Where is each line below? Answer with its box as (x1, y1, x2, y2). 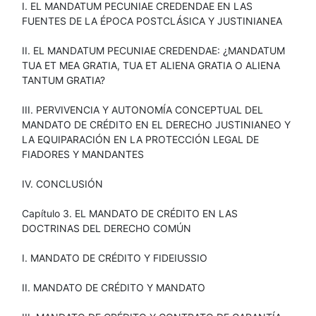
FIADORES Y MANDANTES (22, 147, 144, 160)
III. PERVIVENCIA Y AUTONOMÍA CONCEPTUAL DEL (22, 103, 263, 116)
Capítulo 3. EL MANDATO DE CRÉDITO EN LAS (22, 207, 238, 219)
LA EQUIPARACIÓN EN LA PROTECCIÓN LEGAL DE (22, 133, 259, 145)
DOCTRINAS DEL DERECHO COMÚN (22, 221, 191, 234)
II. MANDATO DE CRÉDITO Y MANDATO (22, 281, 205, 293)
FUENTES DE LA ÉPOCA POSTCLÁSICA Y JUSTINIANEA (22, 14, 282, 27)
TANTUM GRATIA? (22, 73, 105, 86)
